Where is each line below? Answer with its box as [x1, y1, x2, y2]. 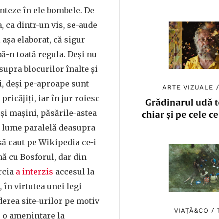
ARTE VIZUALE [162, 84, 214, 91]
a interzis [16, 167, 55, 176]
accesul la [55, 167, 94, 176]
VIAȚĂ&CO [174, 206, 209, 214]
